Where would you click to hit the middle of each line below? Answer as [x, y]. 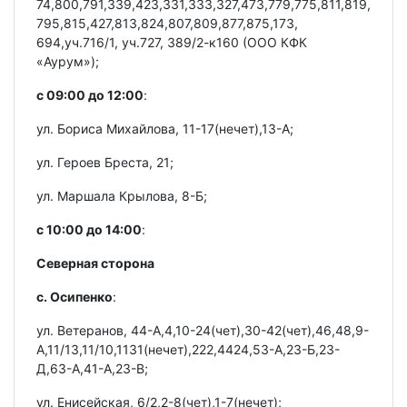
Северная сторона [95, 263]
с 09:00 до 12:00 [90, 94]
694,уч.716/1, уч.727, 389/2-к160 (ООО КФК [172, 42]
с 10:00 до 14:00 [89, 229]
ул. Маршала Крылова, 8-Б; [122, 195]
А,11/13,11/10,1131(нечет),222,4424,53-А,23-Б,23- [188, 349]
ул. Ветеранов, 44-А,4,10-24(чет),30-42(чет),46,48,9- [203, 330]
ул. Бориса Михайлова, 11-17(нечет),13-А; [165, 128]
